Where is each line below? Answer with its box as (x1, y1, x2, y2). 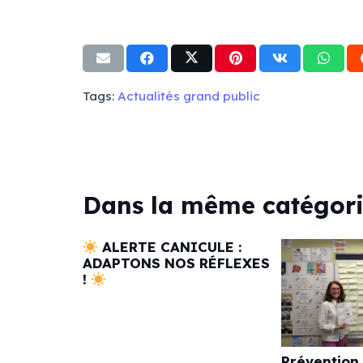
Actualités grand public (117, 88, 260, 104)
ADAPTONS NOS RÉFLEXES (83, 254, 270, 272)
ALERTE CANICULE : (98, 238, 242, 256)
